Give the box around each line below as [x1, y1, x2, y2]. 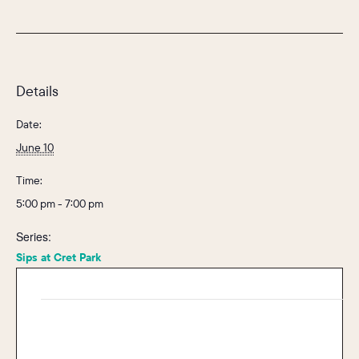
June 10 [16, 139, 54, 155]
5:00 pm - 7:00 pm [16, 196, 103, 211]
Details [16, 81, 58, 100]
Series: [16, 228, 51, 244]
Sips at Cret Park [16, 249, 101, 264]
